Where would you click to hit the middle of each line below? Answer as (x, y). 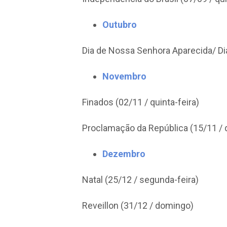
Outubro (121, 25)
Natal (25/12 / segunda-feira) (140, 180)
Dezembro (124, 154)
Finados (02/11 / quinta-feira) (141, 102)
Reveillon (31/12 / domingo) (138, 205)
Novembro (124, 76)
